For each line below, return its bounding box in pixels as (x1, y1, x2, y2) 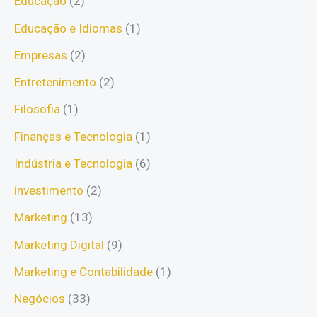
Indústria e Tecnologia (14, 156, 132, 171)
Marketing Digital (14, 237, 104, 252)
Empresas (14, 47, 67, 62)
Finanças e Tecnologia (14, 129, 132, 144)
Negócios (14, 292, 65, 306)
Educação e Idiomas (14, 21, 122, 35)
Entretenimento (14, 75, 96, 90)
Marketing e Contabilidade (14, 264, 153, 279)
